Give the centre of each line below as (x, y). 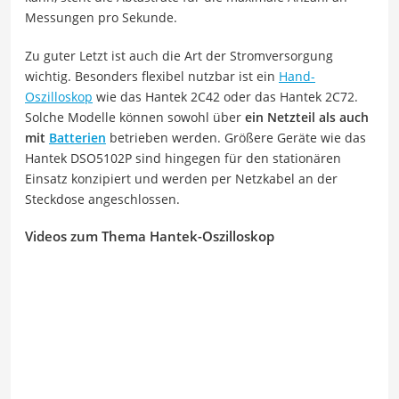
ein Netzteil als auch (307, 117)
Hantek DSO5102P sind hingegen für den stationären (183, 158)
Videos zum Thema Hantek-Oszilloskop (150, 236)
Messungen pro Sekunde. (101, 17)
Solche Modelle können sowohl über (135, 117)
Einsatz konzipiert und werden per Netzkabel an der (181, 178)
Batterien (77, 137)
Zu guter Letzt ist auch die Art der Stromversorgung (179, 55)
